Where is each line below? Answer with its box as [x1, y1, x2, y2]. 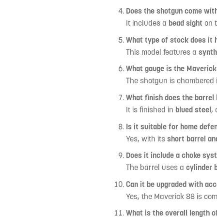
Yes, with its [125, 133, 167, 143]
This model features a [125, 46, 199, 57]
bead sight [168, 18, 202, 28]
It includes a [125, 18, 169, 28]
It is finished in [125, 104, 175, 114]
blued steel [175, 104, 211, 114]
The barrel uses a [125, 162, 186, 172]
